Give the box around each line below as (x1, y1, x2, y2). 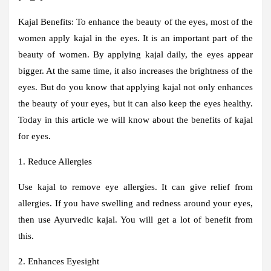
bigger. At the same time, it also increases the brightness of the (18, 65, 253, 76)
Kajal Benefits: (18, 16, 74, 27)
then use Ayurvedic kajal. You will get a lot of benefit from (18, 214, 253, 224)
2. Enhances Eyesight (18, 256, 99, 266)
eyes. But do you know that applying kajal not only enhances (18, 82, 253, 92)
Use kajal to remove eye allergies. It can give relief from (18, 181, 253, 192)
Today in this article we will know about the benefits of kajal (18, 114, 253, 125)
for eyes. (18, 131, 51, 141)
